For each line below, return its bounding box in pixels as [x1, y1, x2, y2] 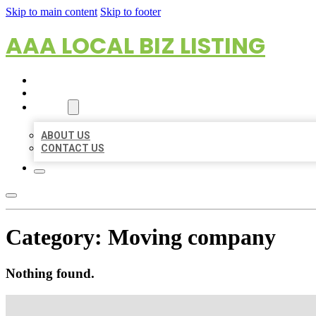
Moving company [108, 224, 276, 250]
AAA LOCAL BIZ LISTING [6, 30, 265, 61]
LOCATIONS [34, 87, 90, 99]
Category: [6, 224, 108, 250]
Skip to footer [100, 6, 161, 18]
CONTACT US [41, 142, 104, 154]
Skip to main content [6, 6, 97, 18]
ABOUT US [41, 130, 90, 141]
